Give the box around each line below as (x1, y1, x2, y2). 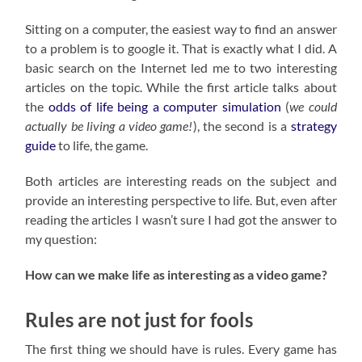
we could (289, 99, 337, 115)
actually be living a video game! (25, 118, 193, 134)
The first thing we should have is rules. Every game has (25, 341, 337, 357)
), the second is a (192, 118, 291, 134)
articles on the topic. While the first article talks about (25, 79, 337, 95)
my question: (25, 231, 98, 247)
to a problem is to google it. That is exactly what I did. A (25, 40, 337, 57)
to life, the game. (56, 137, 149, 154)
